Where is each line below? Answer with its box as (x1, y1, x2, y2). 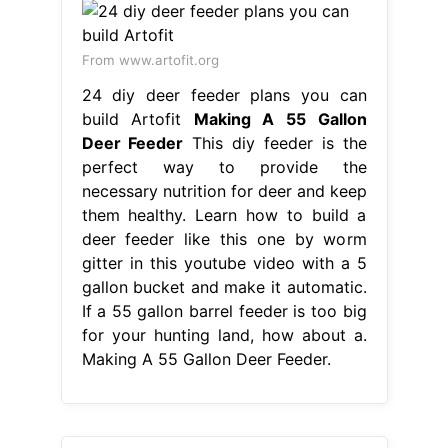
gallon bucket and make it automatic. (81, 277, 367, 298)
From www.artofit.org (81, 52, 219, 69)
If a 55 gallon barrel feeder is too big (81, 301, 367, 322)
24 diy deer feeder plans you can (81, 85, 367, 106)
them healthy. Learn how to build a (81, 205, 367, 226)
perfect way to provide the (81, 157, 367, 178)
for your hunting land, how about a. (81, 325, 367, 346)
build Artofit (81, 109, 194, 130)
